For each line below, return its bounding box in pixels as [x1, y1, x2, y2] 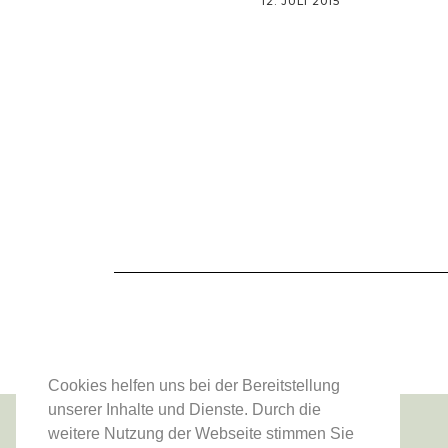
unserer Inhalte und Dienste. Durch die [48, 401, 321, 419]
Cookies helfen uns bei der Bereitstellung [48, 377, 340, 395]
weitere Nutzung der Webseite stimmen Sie [48, 425, 354, 443]
